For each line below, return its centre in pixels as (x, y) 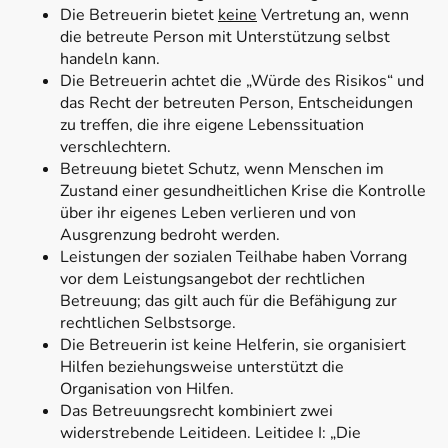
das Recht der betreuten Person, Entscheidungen (236, 103)
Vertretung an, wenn (333, 15)
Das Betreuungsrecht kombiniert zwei (196, 411)
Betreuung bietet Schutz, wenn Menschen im (222, 169)
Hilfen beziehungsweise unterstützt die (202, 367)
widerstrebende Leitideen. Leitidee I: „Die (210, 433)
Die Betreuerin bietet (139, 15)
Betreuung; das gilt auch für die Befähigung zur (228, 301)
